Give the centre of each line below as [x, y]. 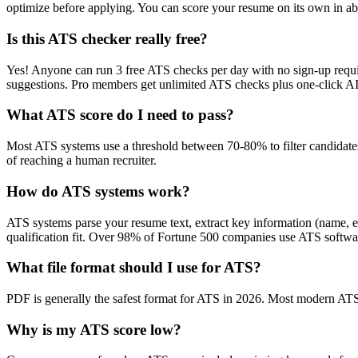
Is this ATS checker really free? [107, 38]
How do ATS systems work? [98, 191]
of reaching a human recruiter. [82, 161]
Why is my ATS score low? [94, 329]
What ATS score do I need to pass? [120, 115]
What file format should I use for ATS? [134, 268]
